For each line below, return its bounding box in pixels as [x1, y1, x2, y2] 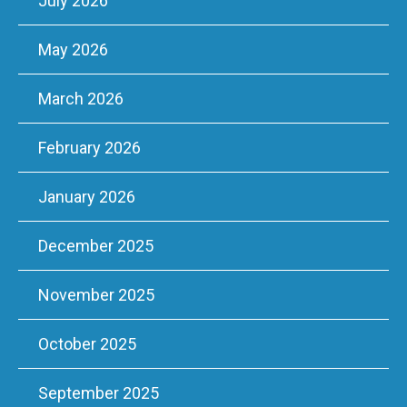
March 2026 [38, 89, 124, 109]
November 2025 [38, 285, 154, 305]
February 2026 [38, 138, 141, 158]
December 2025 [38, 236, 154, 256]
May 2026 [38, 40, 108, 60]
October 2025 [38, 334, 136, 354]
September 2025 [38, 383, 159, 403]
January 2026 [38, 187, 135, 207]
